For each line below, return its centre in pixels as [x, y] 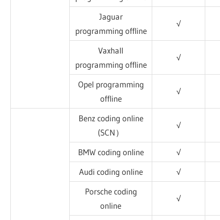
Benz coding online [111, 118]
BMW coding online [111, 152]
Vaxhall [111, 50]
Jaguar [111, 16]
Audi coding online [111, 171]
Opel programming [111, 84]
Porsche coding [111, 191]
